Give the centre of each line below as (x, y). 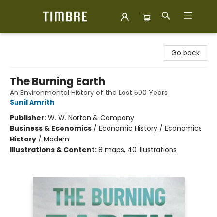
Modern (56, 139)
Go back (186, 53)
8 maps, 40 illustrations (138, 150)
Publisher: (29, 118)
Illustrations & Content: (54, 150)
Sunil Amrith (32, 102)
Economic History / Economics (150, 128)
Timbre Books (30, 42)
